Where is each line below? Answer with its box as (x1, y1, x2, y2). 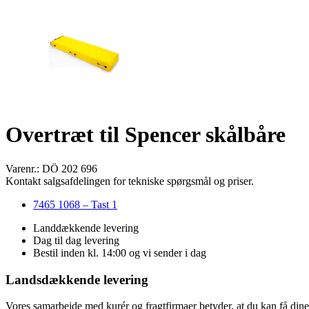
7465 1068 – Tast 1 (33, 198, 117, 210)
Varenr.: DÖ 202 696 (6, 162, 97, 175)
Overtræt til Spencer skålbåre (6, 122, 286, 148)
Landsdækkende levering (6, 272, 148, 287)
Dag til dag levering (33, 234, 119, 246)
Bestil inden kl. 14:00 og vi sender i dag (33, 246, 206, 259)
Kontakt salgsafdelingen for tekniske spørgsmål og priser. (6, 175, 254, 187)
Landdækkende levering (33, 221, 139, 234)
